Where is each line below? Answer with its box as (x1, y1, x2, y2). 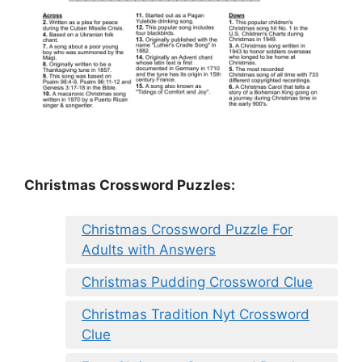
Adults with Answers (82, 242, 216, 259)
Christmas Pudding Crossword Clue (82, 274, 313, 291)
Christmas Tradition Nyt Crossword (82, 306, 309, 323)
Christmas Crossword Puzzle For (82, 221, 293, 238)
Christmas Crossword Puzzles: (24, 176, 235, 193)
